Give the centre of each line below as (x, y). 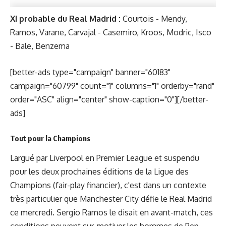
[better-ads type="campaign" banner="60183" (90, 72)
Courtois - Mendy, (155, 18)
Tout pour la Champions (50, 138)
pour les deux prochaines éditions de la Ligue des (99, 172)
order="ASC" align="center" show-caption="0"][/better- (109, 100)
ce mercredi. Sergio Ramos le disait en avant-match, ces (111, 213)
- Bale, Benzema (40, 46)
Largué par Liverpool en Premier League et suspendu (105, 158)
